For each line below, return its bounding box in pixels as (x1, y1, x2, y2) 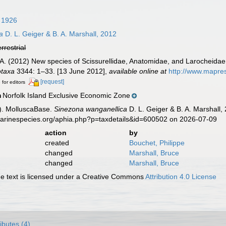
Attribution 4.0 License (145, 172, 217, 181)
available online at (109, 67, 167, 75)
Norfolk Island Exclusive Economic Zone (3, 91, 131, 99)
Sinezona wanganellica (54, 104, 128, 113)
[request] (40, 78, 65, 85)
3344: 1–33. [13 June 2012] (15, 67, 105, 75)
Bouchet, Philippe (129, 138, 185, 147)
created (44, 138, 69, 147)
